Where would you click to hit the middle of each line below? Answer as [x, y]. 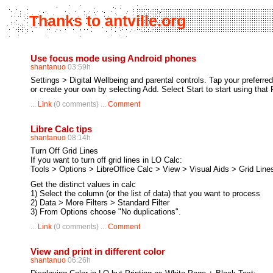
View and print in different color [98, 251]
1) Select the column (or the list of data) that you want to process [145, 193]
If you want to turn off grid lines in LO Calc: [106, 160]
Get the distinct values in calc [83, 184]
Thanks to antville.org [108, 21]
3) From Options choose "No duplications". [106, 212]
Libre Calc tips [61, 129]
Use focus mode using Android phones [113, 58]
